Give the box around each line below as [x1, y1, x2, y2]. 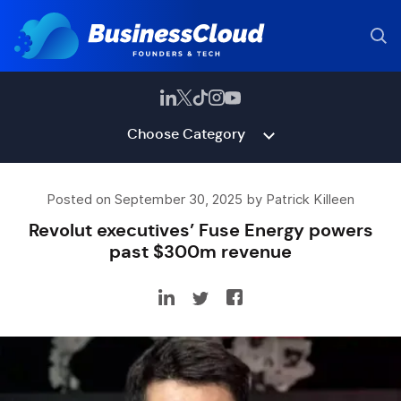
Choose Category [126, 124, 245, 143]
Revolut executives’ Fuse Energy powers [28, 218, 373, 242]
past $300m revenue [109, 240, 292, 263]
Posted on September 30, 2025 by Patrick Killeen [47, 192, 354, 208]
